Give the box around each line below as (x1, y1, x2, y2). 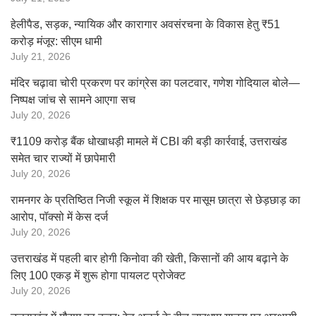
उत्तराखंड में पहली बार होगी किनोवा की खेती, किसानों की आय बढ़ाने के (11, 253, 288, 265)
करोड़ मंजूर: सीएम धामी (11, 35, 102, 47)
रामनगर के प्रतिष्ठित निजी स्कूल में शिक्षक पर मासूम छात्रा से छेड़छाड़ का (11, 194, 300, 206)
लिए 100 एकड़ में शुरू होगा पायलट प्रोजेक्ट (11, 269, 186, 281)
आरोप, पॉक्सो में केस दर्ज (11, 211, 108, 223)
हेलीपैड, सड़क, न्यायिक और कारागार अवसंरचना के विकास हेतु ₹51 (11, 18, 280, 30)
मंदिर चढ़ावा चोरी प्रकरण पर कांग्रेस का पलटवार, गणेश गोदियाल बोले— (11, 77, 300, 89)
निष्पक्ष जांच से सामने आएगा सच (11, 94, 135, 106)
